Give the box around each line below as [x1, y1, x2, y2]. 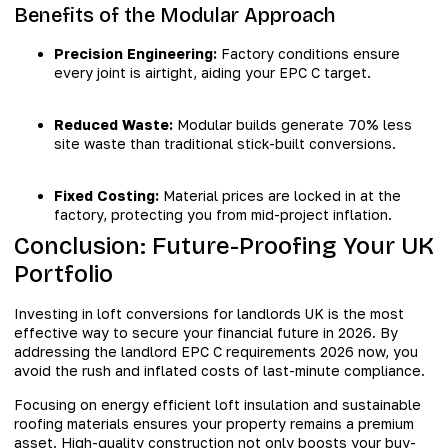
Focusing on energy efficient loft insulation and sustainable [14, 395, 421, 413]
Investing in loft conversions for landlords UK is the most [14, 305, 404, 323]
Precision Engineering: [54, 44, 217, 62]
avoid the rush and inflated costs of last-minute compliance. [14, 362, 425, 380]
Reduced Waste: [54, 115, 173, 133]
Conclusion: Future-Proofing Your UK [14, 232, 434, 261]
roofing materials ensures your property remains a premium [14, 414, 414, 432]
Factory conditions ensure [217, 44, 400, 62]
